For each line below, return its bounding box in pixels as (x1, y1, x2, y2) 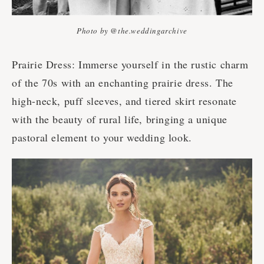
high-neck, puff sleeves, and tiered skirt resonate (12, 94, 237, 108)
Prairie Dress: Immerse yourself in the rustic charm (12, 57, 249, 72)
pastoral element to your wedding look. (12, 130, 192, 145)
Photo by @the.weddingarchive (77, 25, 187, 37)
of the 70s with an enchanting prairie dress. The (12, 75, 233, 90)
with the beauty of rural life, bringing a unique (12, 112, 227, 127)
